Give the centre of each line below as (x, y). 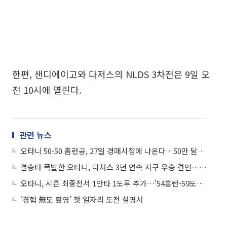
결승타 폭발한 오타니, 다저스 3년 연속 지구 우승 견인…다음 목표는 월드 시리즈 (203, 167)
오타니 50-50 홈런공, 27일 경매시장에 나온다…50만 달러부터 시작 (201, 151)
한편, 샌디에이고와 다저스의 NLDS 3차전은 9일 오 (111, 74)
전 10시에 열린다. (47, 90)
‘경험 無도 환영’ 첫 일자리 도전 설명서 (82, 199)
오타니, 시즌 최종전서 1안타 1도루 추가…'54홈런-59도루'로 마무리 (200, 183)
